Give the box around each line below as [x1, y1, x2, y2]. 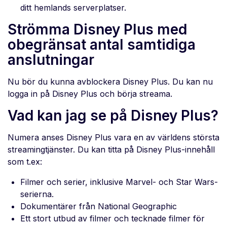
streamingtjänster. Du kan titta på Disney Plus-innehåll [8, 144, 215, 155]
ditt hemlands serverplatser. [20, 3, 126, 13]
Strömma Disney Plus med [8, 21, 187, 39]
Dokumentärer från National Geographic [20, 201, 177, 212]
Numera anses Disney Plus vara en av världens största [8, 132, 219, 143]
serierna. [20, 189, 54, 200]
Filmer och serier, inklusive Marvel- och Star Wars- [20, 177, 218, 187]
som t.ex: [8, 157, 42, 167]
